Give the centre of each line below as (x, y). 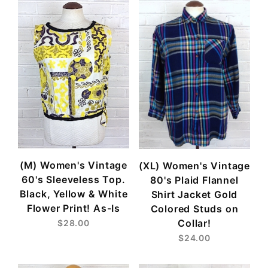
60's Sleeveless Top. (74, 180)
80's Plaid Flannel (194, 180)
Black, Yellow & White (74, 194)
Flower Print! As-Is (74, 208)
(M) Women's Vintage (74, 165)
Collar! (194, 223)
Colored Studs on (194, 209)
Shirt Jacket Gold (194, 195)
